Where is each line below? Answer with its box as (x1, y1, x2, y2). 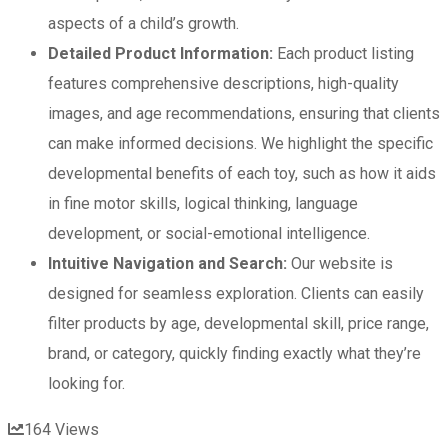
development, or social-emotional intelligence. (48, 224, 370, 244)
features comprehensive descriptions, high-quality (48, 74, 399, 94)
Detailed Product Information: (48, 44, 273, 64)
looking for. (48, 374, 125, 394)
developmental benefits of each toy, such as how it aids (48, 164, 436, 184)
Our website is (287, 254, 393, 274)
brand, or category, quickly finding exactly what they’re (48, 344, 421, 364)
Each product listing (273, 44, 414, 64)
